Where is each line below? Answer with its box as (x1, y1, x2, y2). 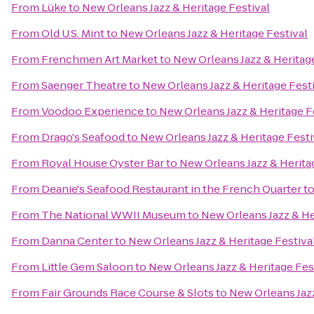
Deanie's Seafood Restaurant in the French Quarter (41, 182, 301, 196)
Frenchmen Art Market (41, 52, 158, 67)
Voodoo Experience (41, 104, 144, 118)
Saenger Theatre (41, 78, 127, 93)
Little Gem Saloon (41, 259, 133, 274)
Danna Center (41, 233, 113, 248)
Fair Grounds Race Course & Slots (41, 285, 214, 300)
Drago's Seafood (41, 130, 125, 144)
